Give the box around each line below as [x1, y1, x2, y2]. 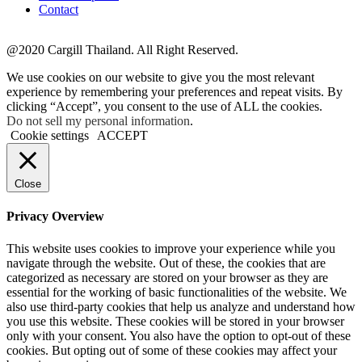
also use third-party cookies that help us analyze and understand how [6, 299, 356, 314]
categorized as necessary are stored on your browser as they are [6, 270, 328, 284]
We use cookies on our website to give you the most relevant [6, 69, 314, 84]
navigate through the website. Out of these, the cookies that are [6, 255, 326, 270]
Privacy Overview [6, 209, 104, 224]
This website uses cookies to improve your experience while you [6, 241, 335, 255]
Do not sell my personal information [6, 113, 190, 128]
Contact [39, 2, 78, 16]
